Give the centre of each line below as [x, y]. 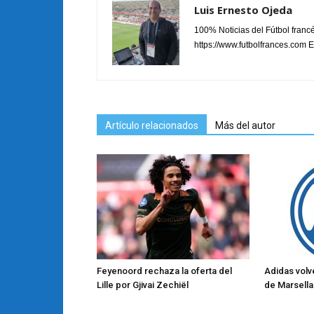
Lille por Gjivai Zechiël [143, 285]
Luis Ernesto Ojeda [243, 10]
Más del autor [245, 125]
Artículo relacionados [152, 125]
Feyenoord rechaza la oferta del [164, 271]
